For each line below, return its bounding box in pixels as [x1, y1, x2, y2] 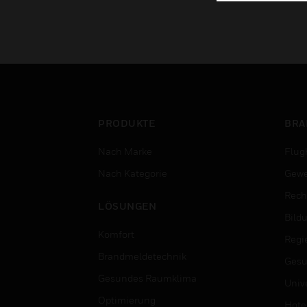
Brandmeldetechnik [98, 250, 186, 262]
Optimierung [98, 294, 156, 306]
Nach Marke [98, 145, 152, 157]
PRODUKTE [98, 117, 155, 129]
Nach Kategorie [98, 167, 167, 179]
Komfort [98, 228, 134, 240]
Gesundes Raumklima [98, 272, 197, 284]
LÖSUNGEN [98, 200, 156, 212]
